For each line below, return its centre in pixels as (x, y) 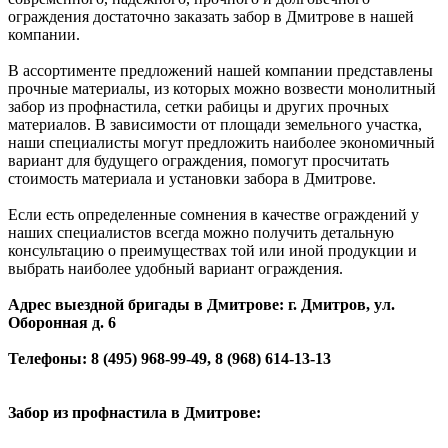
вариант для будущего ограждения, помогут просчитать (198, 161)
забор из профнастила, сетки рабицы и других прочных (198, 107)
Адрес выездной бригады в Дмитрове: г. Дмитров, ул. (201, 305)
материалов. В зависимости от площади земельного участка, (215, 125)
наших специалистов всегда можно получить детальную (201, 233)
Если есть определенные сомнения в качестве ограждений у (213, 215)
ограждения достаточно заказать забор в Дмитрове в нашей (211, 17)
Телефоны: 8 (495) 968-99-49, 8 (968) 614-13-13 (169, 359)
